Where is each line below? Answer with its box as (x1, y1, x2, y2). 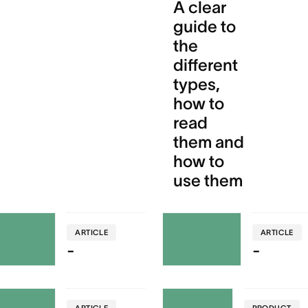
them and (173, 132, 244, 151)
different (173, 55, 238, 74)
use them (173, 170, 243, 190)
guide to (173, 16, 236, 36)
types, (173, 74, 220, 93)
